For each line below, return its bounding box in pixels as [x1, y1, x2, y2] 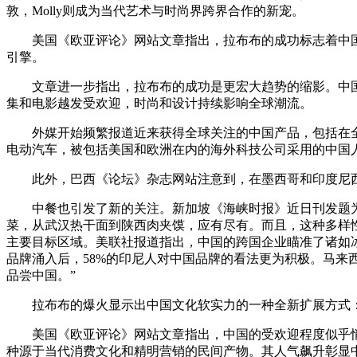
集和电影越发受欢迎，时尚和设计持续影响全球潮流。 [6, 96, 312, 110]
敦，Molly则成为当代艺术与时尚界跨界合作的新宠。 [6, 3, 304, 18]
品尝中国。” [6, 268, 76, 282]
